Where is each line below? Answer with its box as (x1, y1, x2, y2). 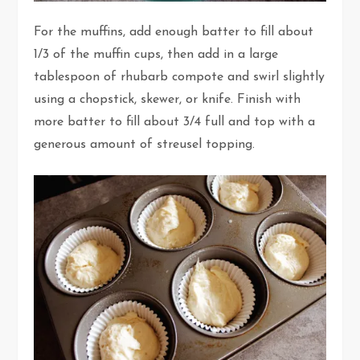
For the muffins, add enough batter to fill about (34, 25, 314, 39)
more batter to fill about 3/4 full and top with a (34, 115, 316, 129)
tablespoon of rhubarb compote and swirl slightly (34, 70, 325, 84)
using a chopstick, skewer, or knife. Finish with (34, 92, 301, 106)
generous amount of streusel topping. (34, 137, 260, 151)
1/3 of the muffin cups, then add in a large (34, 47, 279, 61)
